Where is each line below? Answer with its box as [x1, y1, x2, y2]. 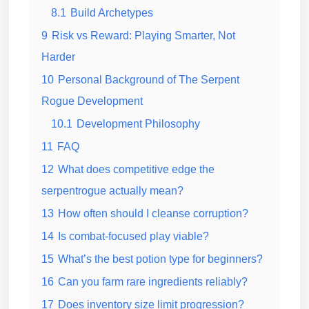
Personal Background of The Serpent [58, 73, 239, 86]
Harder [41, 50, 75, 63]
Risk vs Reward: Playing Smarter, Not [52, 29, 235, 41]
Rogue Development [41, 94, 143, 107]
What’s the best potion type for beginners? [58, 252, 263, 265]
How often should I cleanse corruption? [58, 207, 248, 219]
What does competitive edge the [58, 163, 215, 175]
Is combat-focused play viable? [58, 230, 209, 242]
